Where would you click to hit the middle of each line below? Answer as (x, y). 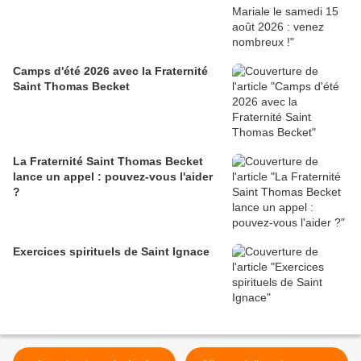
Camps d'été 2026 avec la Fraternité (63, 71)
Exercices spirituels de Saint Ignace (111, 252)
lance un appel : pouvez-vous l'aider (113, 177)
